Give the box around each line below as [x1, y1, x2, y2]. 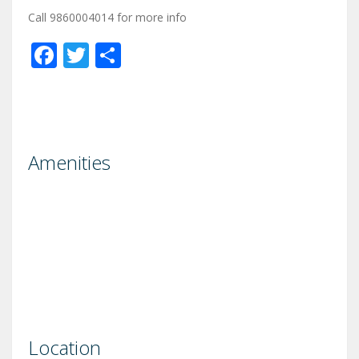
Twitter [89, 37, 175, 72]
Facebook [57, 37, 170, 72]
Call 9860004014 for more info [28, 9, 187, 25]
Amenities [28, 148, 111, 175]
